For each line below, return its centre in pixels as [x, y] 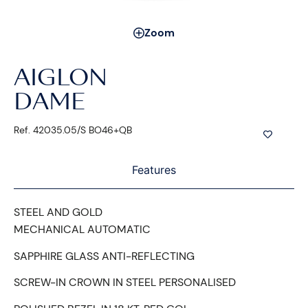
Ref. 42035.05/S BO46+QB [73, 130]
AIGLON [60, 80]
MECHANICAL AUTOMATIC [82, 230]
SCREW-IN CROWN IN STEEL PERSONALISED [125, 283]
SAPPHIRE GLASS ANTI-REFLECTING [104, 256]
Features [154, 170]
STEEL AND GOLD [58, 212]
